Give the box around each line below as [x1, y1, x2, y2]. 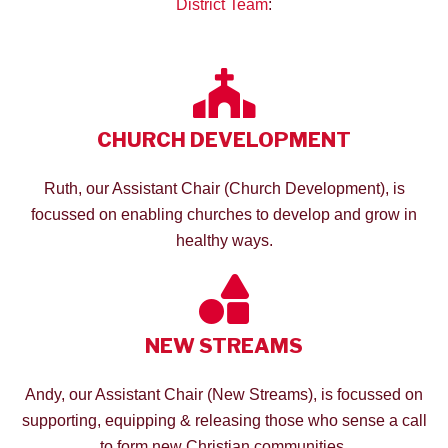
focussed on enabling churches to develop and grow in [31, 205, 417, 223]
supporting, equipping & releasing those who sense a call [21, 411, 427, 429]
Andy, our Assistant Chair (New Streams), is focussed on [25, 385, 423, 403]
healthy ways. [175, 231, 273, 249]
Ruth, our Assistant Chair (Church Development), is [43, 179, 405, 197]
